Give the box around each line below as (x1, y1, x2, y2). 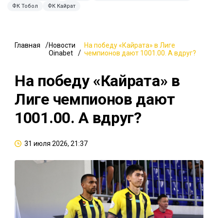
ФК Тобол (12, 2, 38, 9)
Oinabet (49, 49, 73, 57)
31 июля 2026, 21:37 (24, 139, 88, 147)
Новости (49, 41, 75, 49)
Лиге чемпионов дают (15, 90, 175, 109)
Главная (15, 41, 40, 49)
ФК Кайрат (48, 2, 75, 9)
